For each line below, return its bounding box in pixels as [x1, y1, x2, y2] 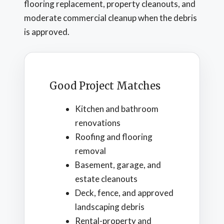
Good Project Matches [49, 79, 160, 92]
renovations [75, 117, 120, 128]
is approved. [24, 26, 69, 37]
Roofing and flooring [75, 131, 152, 142]
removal [75, 145, 106, 156]
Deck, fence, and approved [75, 187, 173, 198]
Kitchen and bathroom [75, 103, 158, 114]
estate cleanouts [75, 173, 137, 184]
